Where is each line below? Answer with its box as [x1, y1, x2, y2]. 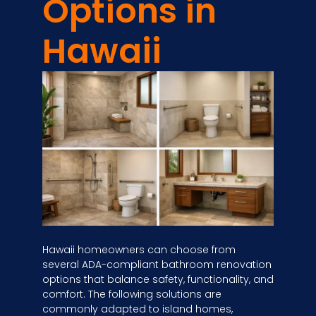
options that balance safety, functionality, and [42, 272, 274, 286]
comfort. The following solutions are [42, 286, 221, 301]
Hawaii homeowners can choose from [42, 242, 236, 257]
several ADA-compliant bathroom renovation [42, 257, 272, 272]
